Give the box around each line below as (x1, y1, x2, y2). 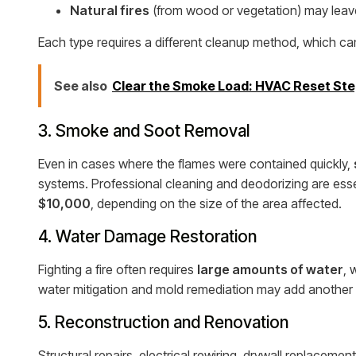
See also (54, 78, 107, 94)
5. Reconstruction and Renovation (38, 312, 288, 332)
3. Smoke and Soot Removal (38, 121, 250, 141)
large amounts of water (197, 261, 343, 277)
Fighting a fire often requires (38, 261, 197, 277)
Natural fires (70, 2, 149, 18)
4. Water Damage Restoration (38, 226, 257, 246)
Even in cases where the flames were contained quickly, (38, 156, 354, 172)
